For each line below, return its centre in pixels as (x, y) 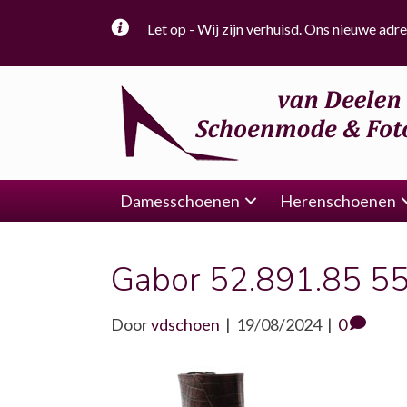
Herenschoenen (338, 201)
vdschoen (185, 324)
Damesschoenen (180, 201)
